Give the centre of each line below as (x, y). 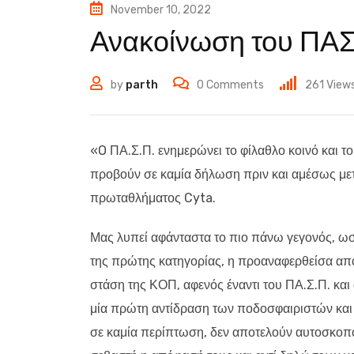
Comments (234, 85)
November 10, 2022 (161, 10)
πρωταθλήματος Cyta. (153, 198)
